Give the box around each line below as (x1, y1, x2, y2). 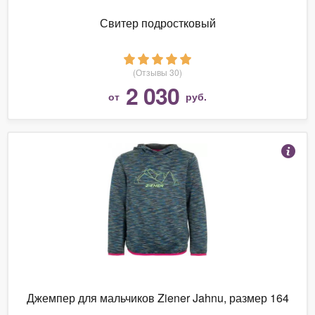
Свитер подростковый (99, 14, 216, 31)
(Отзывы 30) (133, 65, 182, 78)
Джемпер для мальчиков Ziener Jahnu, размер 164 (26, 289, 289, 306)
